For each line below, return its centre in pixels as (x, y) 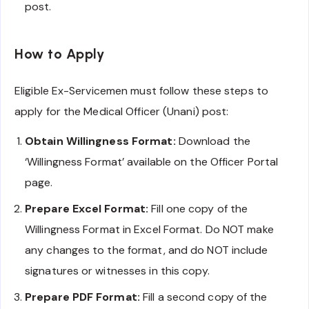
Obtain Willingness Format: (100, 141)
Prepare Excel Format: (87, 209)
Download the (213, 141)
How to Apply (59, 53)
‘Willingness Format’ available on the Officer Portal (152, 162)
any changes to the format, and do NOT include (147, 250)
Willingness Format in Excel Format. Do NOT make (149, 230)
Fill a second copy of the (203, 297)
